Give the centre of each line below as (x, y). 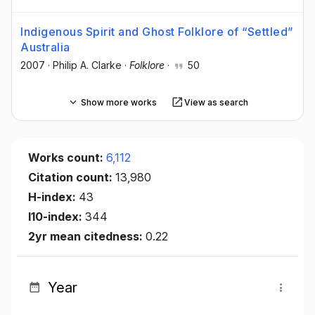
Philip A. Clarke (87, 65)
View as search (216, 102)
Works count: (67, 158)
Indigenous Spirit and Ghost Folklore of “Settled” (157, 32)
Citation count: (72, 178)
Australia (45, 47)
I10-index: (57, 217)
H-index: (53, 197)
